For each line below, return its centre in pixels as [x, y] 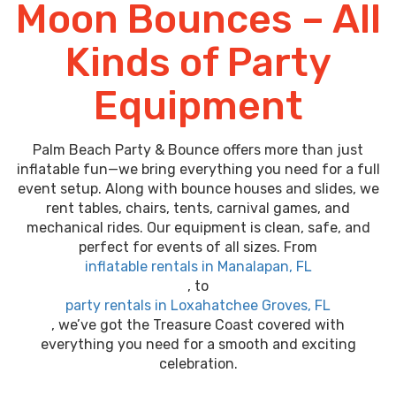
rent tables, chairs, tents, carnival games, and [198, 209]
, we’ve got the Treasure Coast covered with [198, 325]
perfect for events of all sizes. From [198, 247]
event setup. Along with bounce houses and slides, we [198, 189]
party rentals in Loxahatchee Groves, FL [198, 306]
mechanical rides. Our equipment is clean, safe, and [198, 228]
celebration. [198, 364]
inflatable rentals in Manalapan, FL [198, 267]
